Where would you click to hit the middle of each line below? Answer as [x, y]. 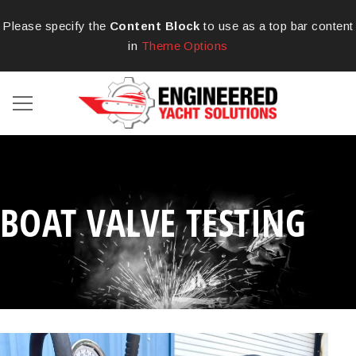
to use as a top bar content [277, 26]
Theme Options [184, 46]
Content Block [155, 26]
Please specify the [56, 26]
